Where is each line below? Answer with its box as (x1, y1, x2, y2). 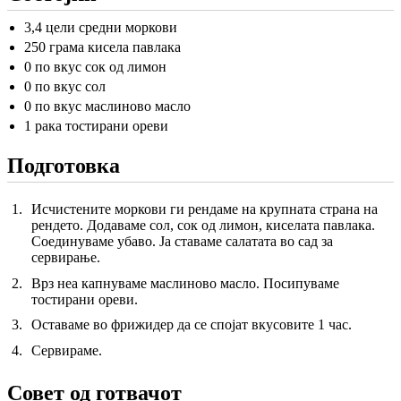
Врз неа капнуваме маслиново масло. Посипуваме (30, 275, 339, 291)
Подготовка (7, 153, 120, 177)
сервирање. (30, 249, 100, 265)
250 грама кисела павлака (23, 38, 181, 55)
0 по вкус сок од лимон (23, 58, 166, 74)
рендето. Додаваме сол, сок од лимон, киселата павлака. (30, 217, 375, 233)
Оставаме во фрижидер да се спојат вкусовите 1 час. (30, 317, 352, 333)
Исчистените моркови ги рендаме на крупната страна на (30, 200, 378, 217)
